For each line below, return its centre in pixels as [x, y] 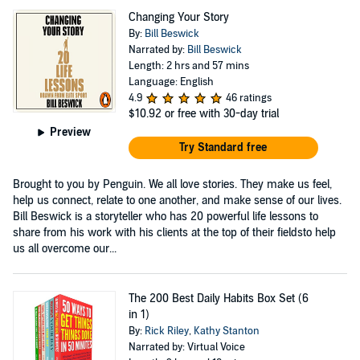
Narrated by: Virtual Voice [186, 347]
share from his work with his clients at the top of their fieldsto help [174, 232]
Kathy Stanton [226, 331]
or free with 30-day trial [221, 113]
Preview [71, 132]
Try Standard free [223, 147]
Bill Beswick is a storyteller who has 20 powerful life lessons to [166, 216]
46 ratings [248, 98]
